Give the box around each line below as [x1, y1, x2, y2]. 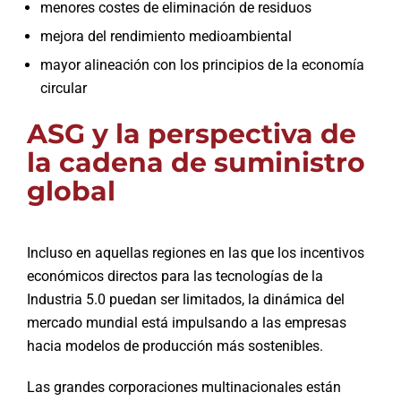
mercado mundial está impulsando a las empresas [26, 313, 346, 331]
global [26, 174, 115, 208]
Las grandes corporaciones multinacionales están [26, 378, 341, 396]
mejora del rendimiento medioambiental [39, 27, 292, 45]
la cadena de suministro [26, 145, 365, 179]
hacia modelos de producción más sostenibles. [26, 337, 323, 354]
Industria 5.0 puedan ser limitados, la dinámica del [26, 290, 345, 308]
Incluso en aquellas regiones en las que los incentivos [26, 243, 364, 261]
